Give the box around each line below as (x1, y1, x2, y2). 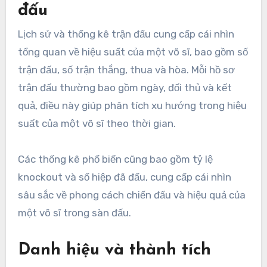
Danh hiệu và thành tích (17, 242, 211, 259)
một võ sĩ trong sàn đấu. (17, 207, 131, 219)
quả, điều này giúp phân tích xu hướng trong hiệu (17, 100, 247, 112)
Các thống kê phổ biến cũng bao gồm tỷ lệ (17, 153, 213, 166)
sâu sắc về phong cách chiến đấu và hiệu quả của (17, 189, 246, 201)
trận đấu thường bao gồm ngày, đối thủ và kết (17, 82, 232, 94)
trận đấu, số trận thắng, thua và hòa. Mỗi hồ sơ (17, 64, 235, 76)
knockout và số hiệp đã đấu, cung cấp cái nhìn (17, 171, 231, 184)
